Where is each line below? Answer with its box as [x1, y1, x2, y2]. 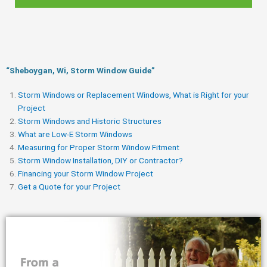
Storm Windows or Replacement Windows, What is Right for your [18, 89, 249, 100]
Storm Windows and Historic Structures [18, 116, 162, 126]
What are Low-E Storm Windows [18, 129, 132, 139]
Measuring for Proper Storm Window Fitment [18, 142, 179, 152]
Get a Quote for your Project [18, 181, 120, 191]
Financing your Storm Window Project [18, 168, 153, 178]
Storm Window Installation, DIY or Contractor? [18, 155, 183, 165]
